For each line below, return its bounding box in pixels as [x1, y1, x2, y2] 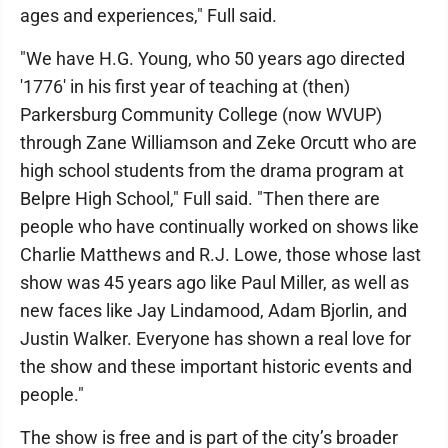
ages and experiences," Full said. [20, 5, 277, 26]
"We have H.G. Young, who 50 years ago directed [20, 48, 405, 69]
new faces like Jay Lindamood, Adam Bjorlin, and [20, 300, 407, 321]
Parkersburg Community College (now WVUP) [20, 104, 382, 125]
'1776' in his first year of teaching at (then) [20, 76, 350, 97]
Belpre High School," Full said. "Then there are [20, 188, 380, 209]
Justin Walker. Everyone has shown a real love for [20, 328, 411, 349]
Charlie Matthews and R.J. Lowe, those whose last [20, 244, 421, 265]
